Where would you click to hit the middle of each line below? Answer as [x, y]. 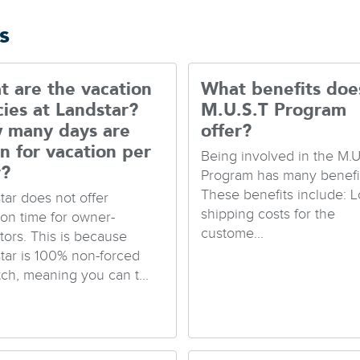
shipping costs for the [268, 214]
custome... [232, 233]
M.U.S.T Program [273, 110]
